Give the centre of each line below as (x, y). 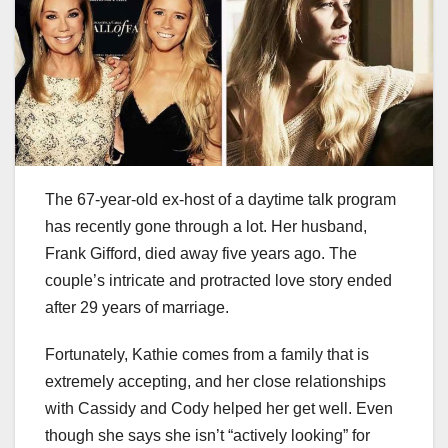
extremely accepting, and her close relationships (215, 381)
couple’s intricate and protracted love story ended (218, 280)
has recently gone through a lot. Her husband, (206, 226)
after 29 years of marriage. (137, 307)
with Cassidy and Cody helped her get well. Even (219, 408)
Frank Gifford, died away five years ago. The (201, 253)
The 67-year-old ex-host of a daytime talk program (220, 199)
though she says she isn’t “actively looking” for (207, 435)
